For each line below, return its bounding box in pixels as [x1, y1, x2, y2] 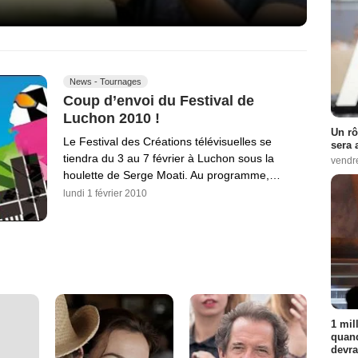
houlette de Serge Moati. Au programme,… [63, 168, 280, 181]
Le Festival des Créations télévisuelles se [63, 134, 272, 148]
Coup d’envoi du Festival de [63, 93, 254, 109]
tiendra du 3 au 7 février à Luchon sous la [63, 151, 274, 165]
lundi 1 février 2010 [63, 187, 147, 199]
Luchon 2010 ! [63, 109, 160, 126]
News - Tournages [70, 77, 141, 87]
